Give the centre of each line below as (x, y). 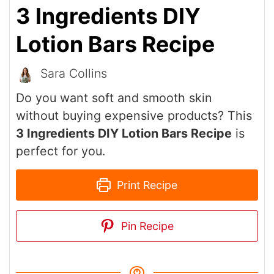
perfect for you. (61, 151)
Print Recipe (146, 185)
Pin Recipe (146, 226)
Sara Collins (74, 74)
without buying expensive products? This (134, 115)
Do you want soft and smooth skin (114, 98)
